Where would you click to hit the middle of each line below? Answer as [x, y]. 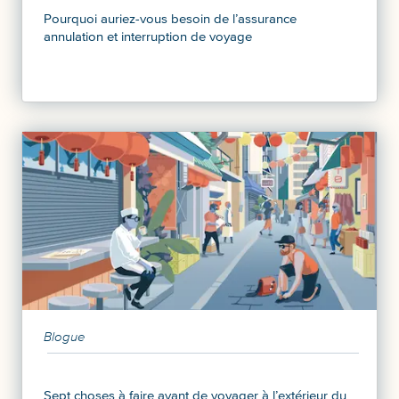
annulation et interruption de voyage [148, 36]
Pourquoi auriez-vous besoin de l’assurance [170, 18]
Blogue [65, 336]
